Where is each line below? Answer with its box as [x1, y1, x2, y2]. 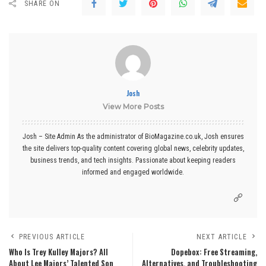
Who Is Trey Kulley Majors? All [9, 246, 108, 258]
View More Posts [102, 102, 164, 111]
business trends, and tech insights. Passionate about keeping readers [30, 156, 236, 164]
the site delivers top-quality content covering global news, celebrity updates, [22, 144, 244, 153]
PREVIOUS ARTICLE [19, 232, 85, 241]
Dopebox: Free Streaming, [171, 246, 257, 258]
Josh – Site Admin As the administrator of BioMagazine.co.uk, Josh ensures [22, 132, 244, 141]
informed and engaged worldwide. [82, 167, 184, 176]
